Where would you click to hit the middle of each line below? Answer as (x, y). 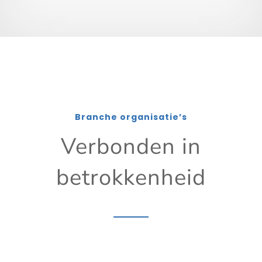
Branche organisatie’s (131, 117)
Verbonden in (131, 146)
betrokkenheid (131, 177)
